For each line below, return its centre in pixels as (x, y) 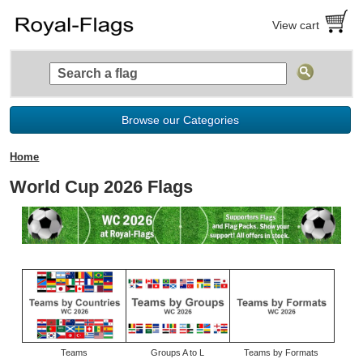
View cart (296, 25)
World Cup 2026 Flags (102, 186)
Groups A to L (178, 352)
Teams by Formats (281, 352)
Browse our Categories (181, 120)
